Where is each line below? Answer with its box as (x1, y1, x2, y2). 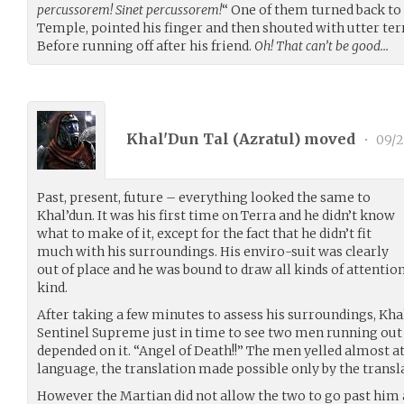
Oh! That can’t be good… (254, 37, 389, 54)
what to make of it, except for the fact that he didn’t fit (37, 225, 372, 242)
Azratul (239, 130, 294, 149)
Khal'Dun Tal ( (126, 130, 239, 149)
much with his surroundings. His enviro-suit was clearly (37, 243, 389, 260)
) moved (294, 130, 359, 149)
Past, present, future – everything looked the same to (37, 188, 371, 206)
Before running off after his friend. (37, 37, 254, 54)
